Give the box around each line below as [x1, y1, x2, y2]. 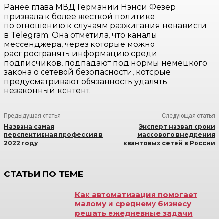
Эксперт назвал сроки [138, 123, 215, 131]
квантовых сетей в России [123, 139, 215, 147]
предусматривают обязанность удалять [4, 77, 167, 87]
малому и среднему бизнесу [74, 199, 191, 209]
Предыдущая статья [4, 112, 61, 120]
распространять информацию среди [4, 49, 157, 59]
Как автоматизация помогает [74, 190, 197, 199]
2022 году [4, 139, 38, 147]
